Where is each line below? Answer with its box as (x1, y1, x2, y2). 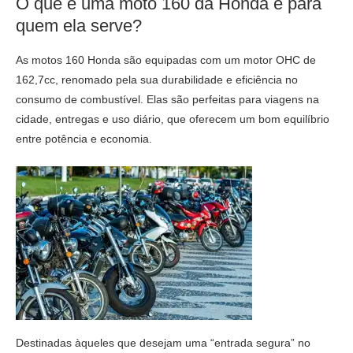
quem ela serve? (16, 15, 142, 35)
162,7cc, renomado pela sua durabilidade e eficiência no (16, 72, 298, 86)
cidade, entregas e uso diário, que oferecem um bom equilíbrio (16, 112, 329, 125)
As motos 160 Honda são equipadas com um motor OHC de (16, 53, 316, 66)
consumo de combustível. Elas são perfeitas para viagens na (16, 92, 319, 106)
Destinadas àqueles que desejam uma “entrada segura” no (16, 336, 310, 349)
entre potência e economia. (16, 132, 152, 145)
